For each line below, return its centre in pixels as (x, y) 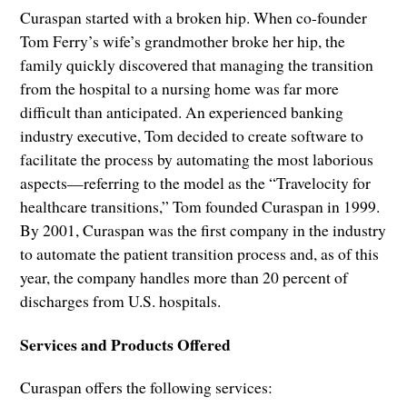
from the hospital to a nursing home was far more (180, 89)
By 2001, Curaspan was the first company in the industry (203, 230)
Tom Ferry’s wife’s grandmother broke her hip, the (183, 41)
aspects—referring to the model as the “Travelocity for (196, 183)
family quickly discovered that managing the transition (197, 65)
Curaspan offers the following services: (147, 387)
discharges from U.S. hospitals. (121, 301)
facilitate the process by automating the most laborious (197, 159)
